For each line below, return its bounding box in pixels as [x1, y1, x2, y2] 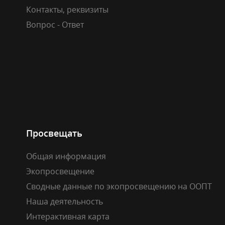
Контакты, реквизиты [26, 4, 108, 15]
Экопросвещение [26, 165, 94, 177]
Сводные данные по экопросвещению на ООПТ [26, 180, 212, 192]
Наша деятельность [26, 195, 103, 207]
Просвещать [26, 127, 82, 139]
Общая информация [26, 150, 106, 162]
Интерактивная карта [26, 210, 109, 222]
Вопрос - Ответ [26, 19, 84, 30]
